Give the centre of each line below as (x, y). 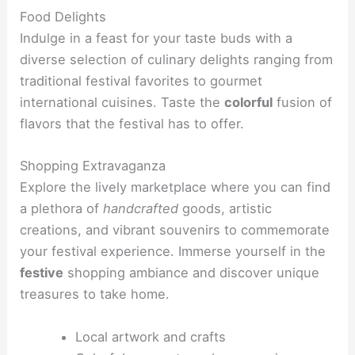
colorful (249, 103)
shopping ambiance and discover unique (192, 273)
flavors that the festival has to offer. (132, 124)
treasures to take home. (95, 294)
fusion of (303, 103)
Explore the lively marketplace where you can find (176, 187)
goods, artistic (225, 209)
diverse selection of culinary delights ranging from (177, 60)
